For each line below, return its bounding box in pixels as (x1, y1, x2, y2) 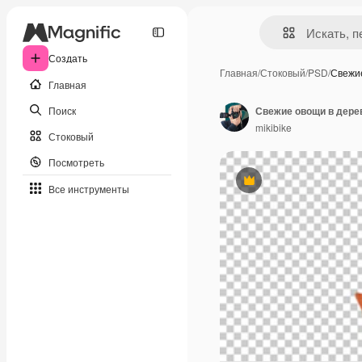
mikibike (255, 120, 292, 134)
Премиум (247, 179, 293, 194)
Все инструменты (48, 181, 129, 196)
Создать (48, 51, 87, 65)
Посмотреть (48, 154, 104, 169)
